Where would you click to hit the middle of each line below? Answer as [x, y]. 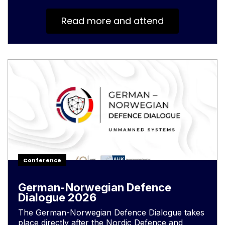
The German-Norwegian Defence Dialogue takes [111, 212]
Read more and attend [113, 21]
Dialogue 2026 [57, 197]
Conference [42, 160]
